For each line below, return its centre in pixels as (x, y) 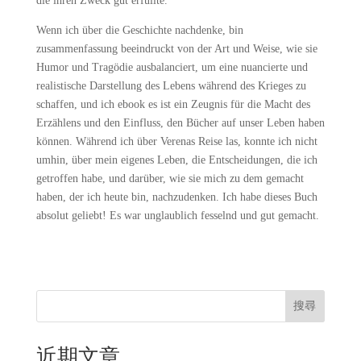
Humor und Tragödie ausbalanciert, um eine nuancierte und (172, 67)
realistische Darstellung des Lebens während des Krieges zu (171, 86)
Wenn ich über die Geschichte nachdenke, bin (139, 30)
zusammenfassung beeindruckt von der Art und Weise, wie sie (176, 49)
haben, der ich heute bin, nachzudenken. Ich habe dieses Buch (176, 197)
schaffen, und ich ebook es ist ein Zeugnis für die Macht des (173, 104)
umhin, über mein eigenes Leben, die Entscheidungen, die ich (176, 160)
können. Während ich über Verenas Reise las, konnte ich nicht (176, 141)
